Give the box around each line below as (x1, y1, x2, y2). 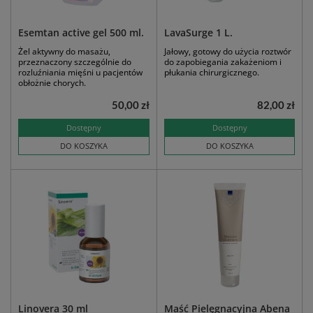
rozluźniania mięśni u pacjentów (18, 66, 143, 79)
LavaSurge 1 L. (164, 26, 233, 40)
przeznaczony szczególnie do (18, 56, 131, 68)
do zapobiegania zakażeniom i (164, 56, 282, 68)
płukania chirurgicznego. (164, 66, 259, 79)
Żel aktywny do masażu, (18, 45, 110, 58)
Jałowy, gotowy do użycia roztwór (164, 45, 291, 58)
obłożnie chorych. (18, 77, 86, 89)
